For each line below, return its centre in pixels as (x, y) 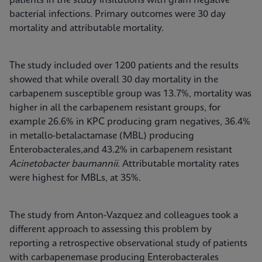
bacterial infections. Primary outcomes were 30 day (118, 14)
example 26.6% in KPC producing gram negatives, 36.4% (130, 122)
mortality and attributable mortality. (87, 28)
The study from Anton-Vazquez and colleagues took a (124, 216)
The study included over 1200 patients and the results (124, 66)
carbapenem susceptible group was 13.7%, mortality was (130, 94)
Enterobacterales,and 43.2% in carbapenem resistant (121, 150)
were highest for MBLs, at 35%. (75, 178)
